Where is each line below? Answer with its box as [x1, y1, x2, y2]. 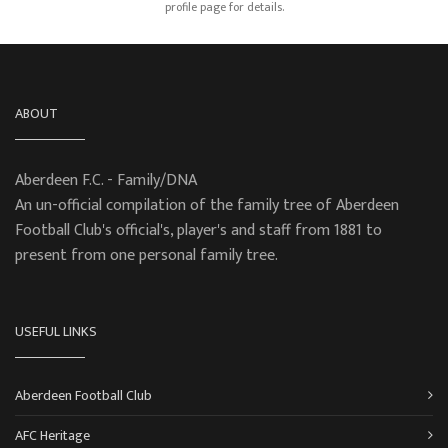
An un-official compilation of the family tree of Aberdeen [15, 191, 399, 219]
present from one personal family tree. [15, 241, 278, 269]
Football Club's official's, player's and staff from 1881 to [15, 216, 382, 244]
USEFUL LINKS [15, 319, 97, 343]
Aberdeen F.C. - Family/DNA [15, 166, 197, 194]
